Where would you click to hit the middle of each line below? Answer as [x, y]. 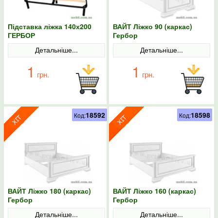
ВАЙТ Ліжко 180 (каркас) [49, 191]
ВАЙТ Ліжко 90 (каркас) [153, 26]
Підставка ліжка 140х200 [50, 26]
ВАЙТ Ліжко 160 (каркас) [154, 191]
